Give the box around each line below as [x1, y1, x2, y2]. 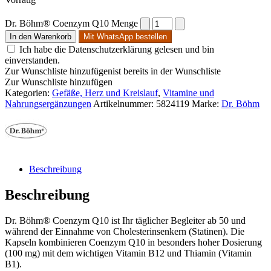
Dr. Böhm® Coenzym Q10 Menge [5, 18, 138, 28]
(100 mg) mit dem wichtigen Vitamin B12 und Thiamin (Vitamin [5, 247, 252, 258]
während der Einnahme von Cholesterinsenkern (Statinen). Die [5, 226, 244, 237]
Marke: [192, 98, 221, 109]
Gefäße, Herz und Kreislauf [52, 87, 158, 98]
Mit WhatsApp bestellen [83, 31, 167, 41]
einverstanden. [5, 54, 60, 65]
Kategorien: [5, 87, 52, 98]
